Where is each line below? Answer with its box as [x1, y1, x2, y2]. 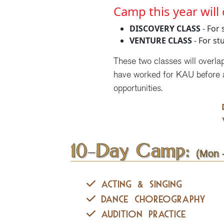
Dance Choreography [95, 194, 206, 204]
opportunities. [113, 82, 162, 93]
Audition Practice [95, 209, 186, 219]
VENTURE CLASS [129, 34, 192, 46]
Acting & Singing [95, 179, 182, 189]
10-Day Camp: [70, 142, 196, 160]
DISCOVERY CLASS [129, 22, 200, 34]
